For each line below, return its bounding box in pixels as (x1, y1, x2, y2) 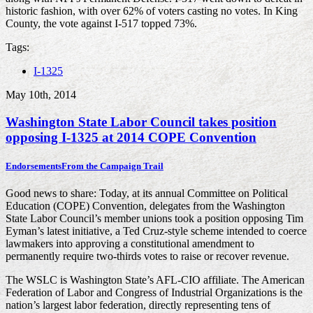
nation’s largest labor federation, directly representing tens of (6, 299, 270, 312)
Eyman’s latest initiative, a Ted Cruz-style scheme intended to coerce (6, 225, 307, 238)
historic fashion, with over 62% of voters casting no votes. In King (6, 5, 298, 17)
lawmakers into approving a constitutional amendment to (6, 238, 254, 250)
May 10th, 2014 (6, 89, 76, 101)
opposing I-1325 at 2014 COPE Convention (6, 129, 256, 145)
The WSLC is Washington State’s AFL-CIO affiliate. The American (6, 274, 305, 286)
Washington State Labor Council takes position (6, 114, 277, 129)
